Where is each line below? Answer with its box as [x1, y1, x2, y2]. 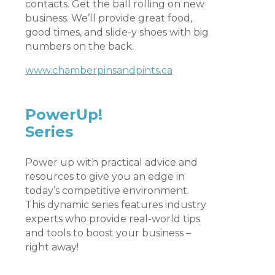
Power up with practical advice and [25, 156, 198, 168]
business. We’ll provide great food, [25, 12, 192, 24]
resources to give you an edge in [25, 170, 185, 182]
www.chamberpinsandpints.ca [25, 64, 172, 76]
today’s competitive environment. [25, 184, 189, 196]
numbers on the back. [25, 40, 134, 52]
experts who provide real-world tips [25, 212, 200, 225]
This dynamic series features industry [25, 198, 206, 211]
